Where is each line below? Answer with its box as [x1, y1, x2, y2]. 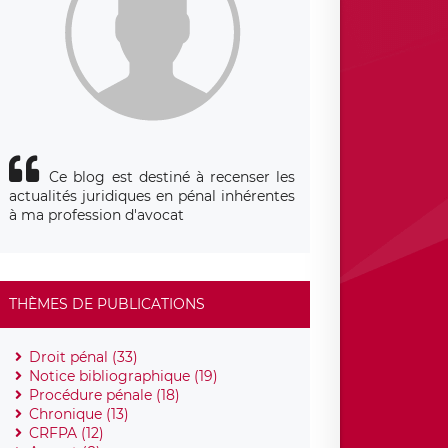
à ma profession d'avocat [9, 205, 185, 224]
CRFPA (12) [29, 423, 105, 442]
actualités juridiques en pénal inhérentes [9, 186, 296, 205]
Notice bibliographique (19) [29, 366, 219, 385]
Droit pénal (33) [29, 347, 139, 366]
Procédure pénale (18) [29, 385, 181, 404]
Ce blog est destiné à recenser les [49, 167, 296, 186]
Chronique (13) [29, 404, 130, 423]
